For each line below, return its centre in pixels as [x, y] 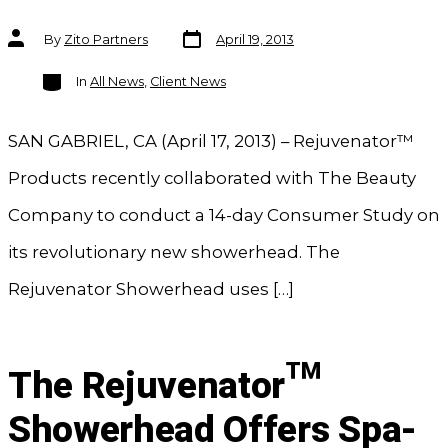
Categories [74, 73]
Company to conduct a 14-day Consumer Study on [223, 214]
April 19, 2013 [254, 39]
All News [116, 81]
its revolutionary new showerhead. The [173, 251]
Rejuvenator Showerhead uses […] [150, 288]
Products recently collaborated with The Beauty [211, 177]
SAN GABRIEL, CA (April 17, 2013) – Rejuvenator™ [210, 140]
